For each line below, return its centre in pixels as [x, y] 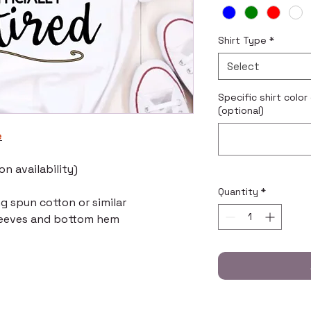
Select [243, 67]
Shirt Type [242, 41]
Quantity [238, 192]
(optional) [241, 111]
